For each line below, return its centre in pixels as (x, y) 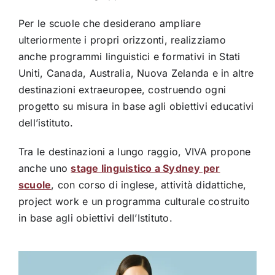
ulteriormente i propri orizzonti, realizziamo (122, 40)
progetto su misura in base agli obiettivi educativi (136, 106)
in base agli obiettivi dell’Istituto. (95, 218)
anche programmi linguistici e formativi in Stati (129, 56)
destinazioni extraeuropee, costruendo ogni (122, 89)
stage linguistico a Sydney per (145, 168)
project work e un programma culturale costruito (134, 201)
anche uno (45, 168)
